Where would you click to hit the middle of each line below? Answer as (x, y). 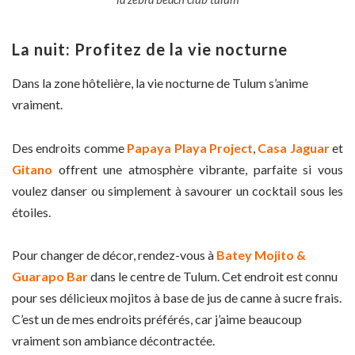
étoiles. (31, 212)
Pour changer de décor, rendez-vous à (114, 255)
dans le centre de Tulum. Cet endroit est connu (213, 277)
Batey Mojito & (261, 255)
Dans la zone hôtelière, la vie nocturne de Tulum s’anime (160, 83)
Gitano (32, 169)
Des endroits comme (70, 147)
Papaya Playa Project (190, 147)
